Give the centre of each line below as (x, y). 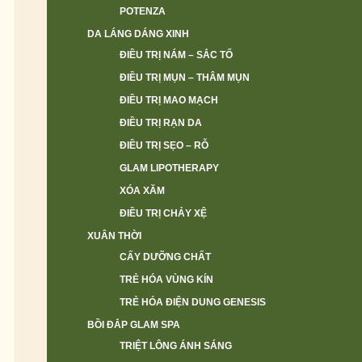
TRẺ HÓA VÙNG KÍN (166, 280)
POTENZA (143, 11)
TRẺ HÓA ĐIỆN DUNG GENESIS (193, 302)
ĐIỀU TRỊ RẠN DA (161, 123)
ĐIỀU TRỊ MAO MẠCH (169, 100)
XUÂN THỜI (114, 236)
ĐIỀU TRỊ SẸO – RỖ (164, 145)
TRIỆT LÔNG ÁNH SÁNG (176, 346)
